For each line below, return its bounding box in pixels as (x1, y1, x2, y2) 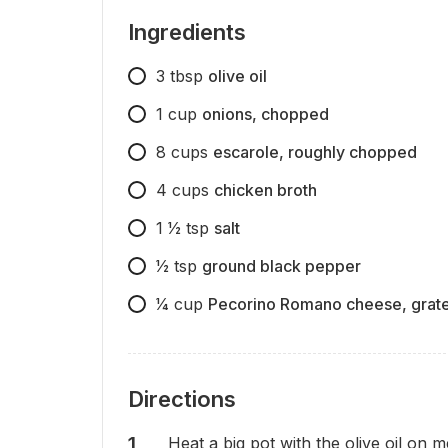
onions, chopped (202, 104, 329, 125)
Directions (128, 386, 236, 413)
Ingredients (128, 19, 246, 46)
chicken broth (214, 180, 317, 201)
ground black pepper (202, 256, 361, 277)
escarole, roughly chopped (213, 142, 417, 163)
